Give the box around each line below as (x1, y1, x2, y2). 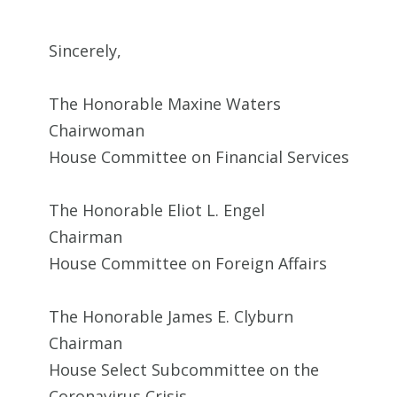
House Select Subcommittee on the (49, 359, 319, 381)
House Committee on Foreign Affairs (49, 253, 327, 275)
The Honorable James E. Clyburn (49, 306, 293, 328)
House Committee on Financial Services (49, 146, 349, 168)
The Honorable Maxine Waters (49, 93, 281, 115)
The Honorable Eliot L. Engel (49, 199, 265, 222)
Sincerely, (49, 40, 121, 62)
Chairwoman (49, 120, 144, 142)
